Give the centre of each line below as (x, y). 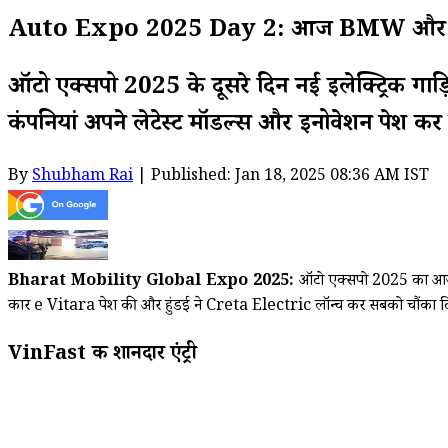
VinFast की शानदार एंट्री (105, 355)
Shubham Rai (82, 177)
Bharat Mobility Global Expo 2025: (153, 282)
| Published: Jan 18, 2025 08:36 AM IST (281, 177)
